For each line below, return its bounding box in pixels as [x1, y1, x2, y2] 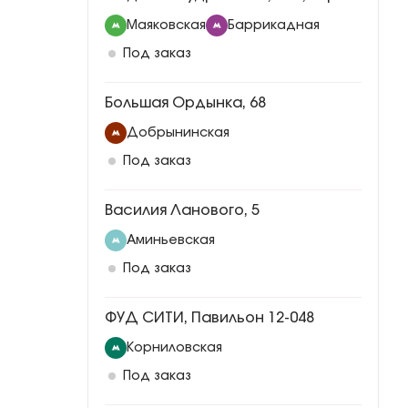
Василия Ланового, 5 [105, 203, 260, 218]
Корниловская [127, 342, 222, 354]
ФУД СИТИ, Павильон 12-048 [105, 311, 314, 325]
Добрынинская [127, 127, 229, 139]
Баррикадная [228, 19, 320, 32]
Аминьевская [127, 234, 215, 247]
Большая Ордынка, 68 [105, 96, 266, 110]
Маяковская [127, 19, 206, 32]
